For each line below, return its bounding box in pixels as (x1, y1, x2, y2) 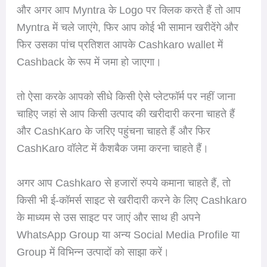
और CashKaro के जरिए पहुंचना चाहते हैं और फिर (16, 125, 210, 137)
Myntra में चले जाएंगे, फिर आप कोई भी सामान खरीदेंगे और (16, 21, 238, 34)
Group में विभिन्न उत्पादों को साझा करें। (16, 246, 169, 258)
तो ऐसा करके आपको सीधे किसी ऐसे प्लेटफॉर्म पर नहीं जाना (16, 90, 235, 103)
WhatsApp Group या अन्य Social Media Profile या (16, 228, 240, 241)
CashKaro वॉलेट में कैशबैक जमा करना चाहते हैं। (16, 142, 209, 154)
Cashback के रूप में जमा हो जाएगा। (16, 56, 162, 69)
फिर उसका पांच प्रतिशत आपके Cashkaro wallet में (16, 39, 223, 51)
